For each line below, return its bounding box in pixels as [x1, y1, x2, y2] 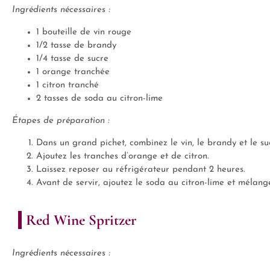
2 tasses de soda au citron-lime [36, 94, 163, 103]
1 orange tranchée [36, 67, 110, 77]
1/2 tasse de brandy [36, 41, 116, 50]
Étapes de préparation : [12, 116, 110, 125]
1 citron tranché [36, 81, 99, 90]
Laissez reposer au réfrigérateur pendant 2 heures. [36, 165, 245, 174]
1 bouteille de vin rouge [36, 28, 131, 37]
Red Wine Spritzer [26, 211, 136, 229]
